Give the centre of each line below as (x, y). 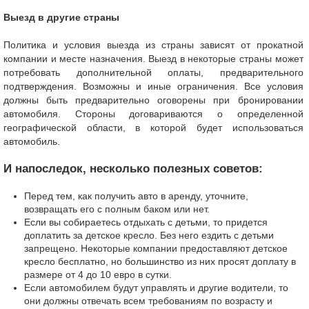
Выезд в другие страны (61, 17)
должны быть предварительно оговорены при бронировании (153, 100)
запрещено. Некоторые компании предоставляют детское (156, 248)
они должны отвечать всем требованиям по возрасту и (148, 301)
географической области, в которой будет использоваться (153, 128)
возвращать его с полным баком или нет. (117, 209)
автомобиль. (32, 141)
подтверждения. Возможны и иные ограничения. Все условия (153, 86)
